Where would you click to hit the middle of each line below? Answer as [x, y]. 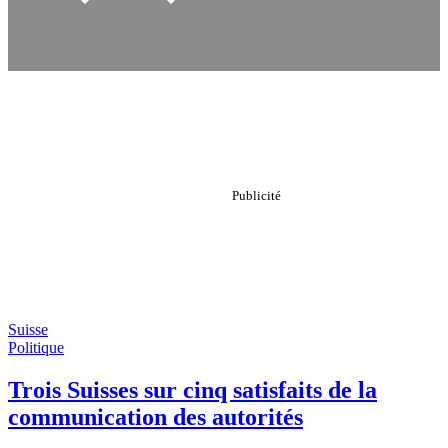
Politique [36, 347]
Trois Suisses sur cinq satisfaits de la [192, 389]
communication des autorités [155, 416]
